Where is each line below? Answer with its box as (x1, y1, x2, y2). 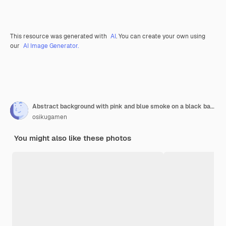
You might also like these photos (14, 133, 131, 143)
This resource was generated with (10, 32, 108, 40)
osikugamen (32, 112, 67, 121)
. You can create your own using (116, 32, 205, 40)
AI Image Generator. (23, 41, 79, 50)
